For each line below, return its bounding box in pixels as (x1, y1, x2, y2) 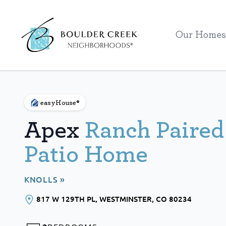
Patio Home (24, 142, 148, 167)
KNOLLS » (24, 173, 65, 185)
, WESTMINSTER (95, 193, 152, 204)
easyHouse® (40, 99, 80, 106)
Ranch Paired (85, 118, 224, 143)
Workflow (16, 13, 49, 22)
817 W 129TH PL (34, 193, 95, 204)
